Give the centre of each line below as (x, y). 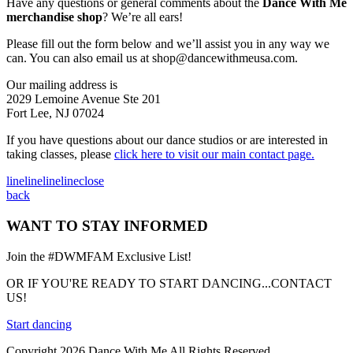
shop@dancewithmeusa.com (223, 58)
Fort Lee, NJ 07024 (55, 113)
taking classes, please (60, 154)
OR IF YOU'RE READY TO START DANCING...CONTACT (169, 283)
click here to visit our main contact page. (214, 154)
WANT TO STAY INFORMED (107, 226)
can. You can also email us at (79, 58)
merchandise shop (54, 17)
